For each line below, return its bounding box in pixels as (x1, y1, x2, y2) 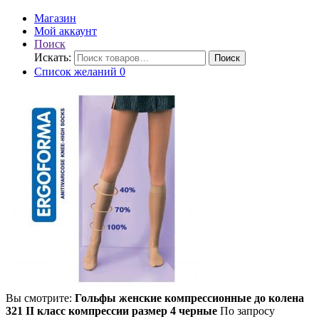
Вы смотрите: (6, 291, 75, 304)
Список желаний (34, 65, 117, 78)
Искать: (34, 51, 71, 63)
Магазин (34, 11, 76, 24)
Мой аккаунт (34, 24, 97, 37)
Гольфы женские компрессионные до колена (75, 291, 304, 304)
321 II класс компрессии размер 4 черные (6, 304, 217, 317)
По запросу (220, 304, 275, 317)
